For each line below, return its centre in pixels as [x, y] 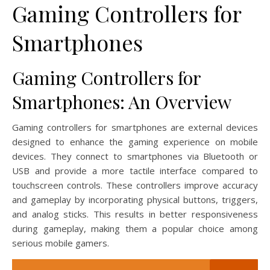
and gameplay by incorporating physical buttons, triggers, [135, 199]
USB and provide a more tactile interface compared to [135, 170]
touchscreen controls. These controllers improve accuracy [135, 185]
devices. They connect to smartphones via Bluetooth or [135, 156]
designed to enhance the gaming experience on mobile [135, 141]
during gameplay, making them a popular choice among [135, 228]
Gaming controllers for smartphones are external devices [135, 127]
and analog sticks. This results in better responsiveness [135, 214]
